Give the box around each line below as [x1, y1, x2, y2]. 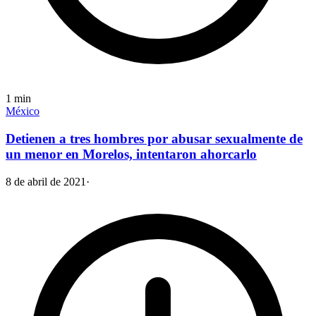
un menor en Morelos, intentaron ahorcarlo [6, 147, 257, 162]
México [6, 105, 39, 118]
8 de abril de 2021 [6, 175, 86, 188]
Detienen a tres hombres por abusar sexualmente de [6, 131, 303, 147]
